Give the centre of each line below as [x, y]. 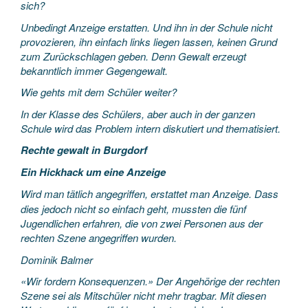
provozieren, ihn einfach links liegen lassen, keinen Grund [149, 41]
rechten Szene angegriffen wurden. [99, 238]
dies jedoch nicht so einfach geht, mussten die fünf [133, 209]
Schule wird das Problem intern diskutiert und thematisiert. [151, 128]
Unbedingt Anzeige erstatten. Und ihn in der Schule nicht [146, 27]
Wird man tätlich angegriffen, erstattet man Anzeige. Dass [150, 194]
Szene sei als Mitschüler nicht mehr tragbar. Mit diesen [143, 295]
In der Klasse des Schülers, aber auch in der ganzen [138, 113]
